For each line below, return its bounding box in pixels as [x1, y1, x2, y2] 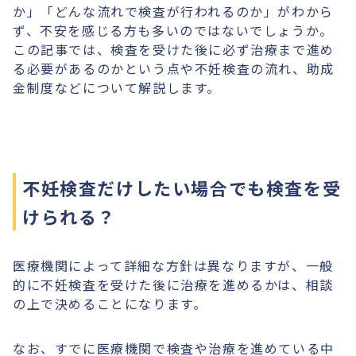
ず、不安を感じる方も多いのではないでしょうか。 [13, 21, 334, 40]
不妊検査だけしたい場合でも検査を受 [22, 175, 342, 200]
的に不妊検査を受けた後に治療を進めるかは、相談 [13, 275, 334, 294]
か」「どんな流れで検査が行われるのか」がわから [13, 2, 334, 21]
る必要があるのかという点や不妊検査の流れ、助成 [13, 59, 335, 78]
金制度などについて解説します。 [13, 78, 221, 97]
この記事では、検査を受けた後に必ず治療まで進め [13, 40, 335, 59]
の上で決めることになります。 [13, 294, 207, 313]
